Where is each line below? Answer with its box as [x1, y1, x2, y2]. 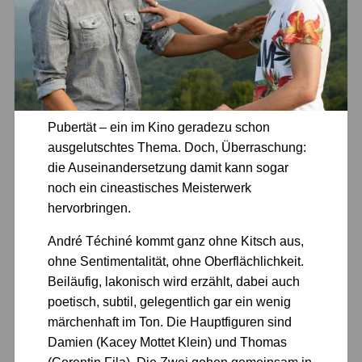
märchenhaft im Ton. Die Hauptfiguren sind [48, 315, 293, 330]
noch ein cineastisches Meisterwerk [48, 181, 252, 196]
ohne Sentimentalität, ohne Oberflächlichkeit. [48, 255, 305, 269]
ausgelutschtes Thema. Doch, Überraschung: [48, 141, 307, 155]
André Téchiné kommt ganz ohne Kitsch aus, [48, 234, 305, 249]
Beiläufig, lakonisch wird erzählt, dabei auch [48, 275, 301, 289]
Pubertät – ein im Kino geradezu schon [48, 120, 271, 135]
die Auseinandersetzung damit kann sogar [48, 161, 289, 175]
